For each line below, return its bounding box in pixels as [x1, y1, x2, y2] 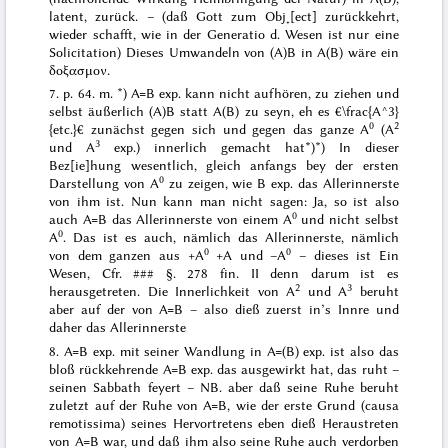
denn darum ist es [258, 265, 399, 282]
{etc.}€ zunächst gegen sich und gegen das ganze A [49, 121, 370, 138]
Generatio [206, 25, 265, 42]
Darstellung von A [49, 175, 159, 192]
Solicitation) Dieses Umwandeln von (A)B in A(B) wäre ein [49, 43, 399, 60]
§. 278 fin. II [154, 265, 259, 282]
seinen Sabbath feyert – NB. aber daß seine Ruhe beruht [49, 378, 399, 395]
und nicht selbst [296, 211, 399, 228]
